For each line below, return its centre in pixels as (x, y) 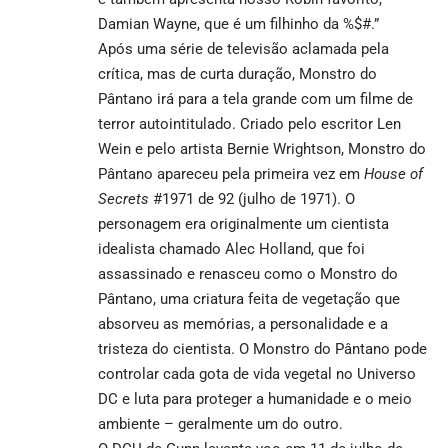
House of (393, 173)
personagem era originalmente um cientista (243, 223)
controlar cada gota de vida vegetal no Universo (257, 373)
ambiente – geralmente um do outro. (220, 423)
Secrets (123, 198)
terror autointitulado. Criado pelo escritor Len (249, 123)
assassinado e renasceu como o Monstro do (248, 273)
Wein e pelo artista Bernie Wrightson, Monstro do (262, 148)
